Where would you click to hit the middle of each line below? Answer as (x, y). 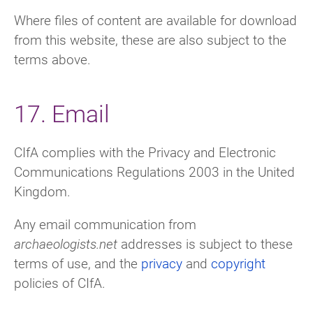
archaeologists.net (66, 243)
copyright (238, 263)
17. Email (62, 113)
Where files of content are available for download (155, 20)
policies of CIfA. (60, 282)
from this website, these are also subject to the (150, 40)
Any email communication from (105, 224)
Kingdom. (42, 191)
